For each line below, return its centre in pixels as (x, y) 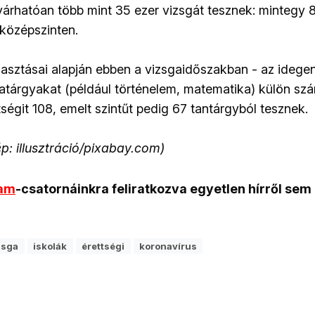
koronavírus (168, 246)
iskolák (50, 246)
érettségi (103, 246)
